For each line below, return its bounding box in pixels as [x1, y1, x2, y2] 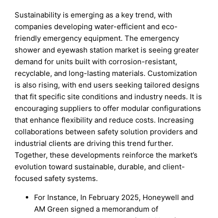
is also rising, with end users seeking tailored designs [15, 80, 200, 90]
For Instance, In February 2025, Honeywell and [34, 193, 194, 202]
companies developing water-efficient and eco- [15, 22, 178, 32]
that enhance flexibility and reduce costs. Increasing [15, 115, 194, 125]
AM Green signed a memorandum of [34, 204, 159, 214]
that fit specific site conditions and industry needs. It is [15, 92, 202, 102]
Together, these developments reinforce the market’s [15, 150, 198, 160]
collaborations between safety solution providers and [15, 127, 198, 137]
